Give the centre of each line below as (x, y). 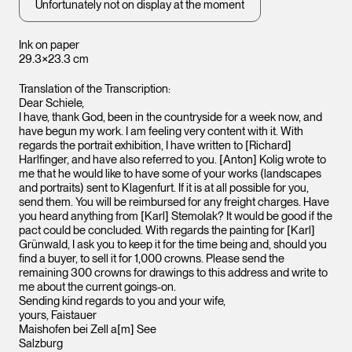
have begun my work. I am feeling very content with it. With (161, 131)
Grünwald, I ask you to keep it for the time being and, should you (173, 244)
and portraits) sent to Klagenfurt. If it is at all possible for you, (164, 187)
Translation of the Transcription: (95, 88)
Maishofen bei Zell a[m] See (88, 329)
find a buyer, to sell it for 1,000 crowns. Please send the (152, 258)
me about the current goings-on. (97, 286)
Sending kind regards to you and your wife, (122, 301)
